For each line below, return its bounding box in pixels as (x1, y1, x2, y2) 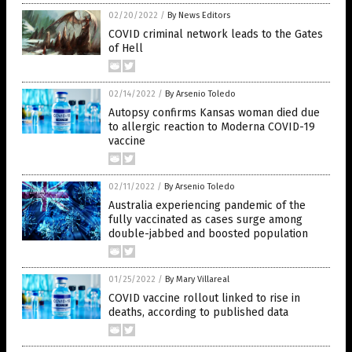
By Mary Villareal (165, 274, 229, 285)
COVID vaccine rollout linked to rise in (108, 291, 300, 306)
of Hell (108, 42, 143, 56)
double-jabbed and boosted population (108, 227, 308, 241)
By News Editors (167, 10, 230, 21)
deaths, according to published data (108, 306, 288, 320)
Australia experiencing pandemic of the (108, 199, 306, 213)
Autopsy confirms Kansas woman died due (108, 106, 320, 120)
